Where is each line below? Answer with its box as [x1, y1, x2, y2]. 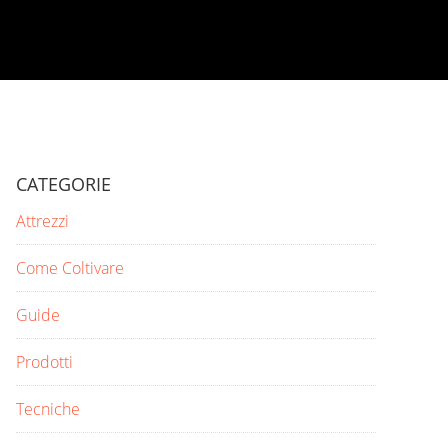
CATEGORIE [16, 172, 111, 196]
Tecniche [16, 398, 80, 420]
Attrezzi [16, 210, 69, 232]
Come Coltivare [16, 257, 124, 279]
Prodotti [16, 351, 73, 373]
